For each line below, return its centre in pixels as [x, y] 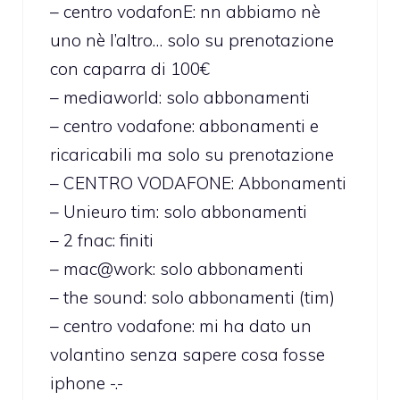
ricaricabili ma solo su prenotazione [192, 154]
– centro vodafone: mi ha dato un [181, 325]
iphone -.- [87, 383]
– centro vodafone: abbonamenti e [184, 125]
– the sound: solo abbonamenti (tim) [192, 297]
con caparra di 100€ [130, 68]
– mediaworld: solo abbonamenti [180, 97]
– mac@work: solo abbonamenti [177, 268]
